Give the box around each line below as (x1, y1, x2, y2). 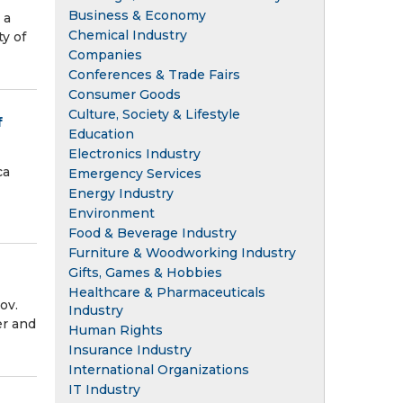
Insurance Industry (68, 341, 192, 358)
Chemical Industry (68, 26, 187, 43)
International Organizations (68, 361, 249, 378)
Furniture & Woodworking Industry (68, 244, 296, 261)
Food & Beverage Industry (68, 224, 237, 241)
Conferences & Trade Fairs (68, 66, 240, 83)
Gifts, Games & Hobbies (68, 264, 222, 281)
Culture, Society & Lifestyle (68, 105, 240, 122)
